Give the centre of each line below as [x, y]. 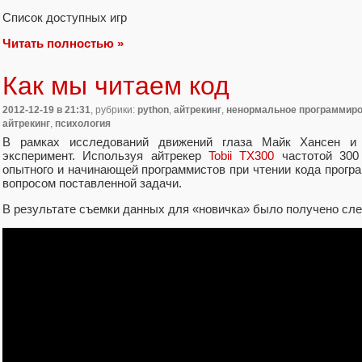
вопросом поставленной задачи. [92, 183]
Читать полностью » [63, 44]
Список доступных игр [65, 18]
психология [83, 124]
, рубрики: [114, 110]
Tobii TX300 [242, 155]
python [153, 110]
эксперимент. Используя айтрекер [106, 155]
